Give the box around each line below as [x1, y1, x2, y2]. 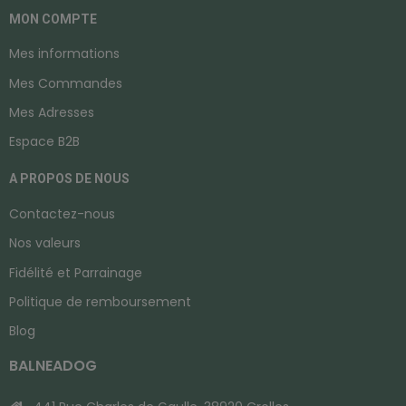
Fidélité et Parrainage [9, 263, 142, 282]
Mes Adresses [9, 103, 94, 122]
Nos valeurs [9, 234, 81, 253]
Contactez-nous [9, 204, 115, 223]
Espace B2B [9, 132, 80, 151]
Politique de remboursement [9, 293, 191, 312]
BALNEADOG [9, 355, 97, 377]
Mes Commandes [9, 73, 122, 92]
